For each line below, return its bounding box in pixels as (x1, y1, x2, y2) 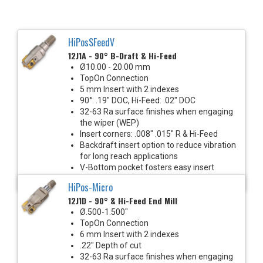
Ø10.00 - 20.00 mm (80, 62, 150, 72)
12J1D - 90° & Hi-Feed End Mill (68, 194, 177, 207)
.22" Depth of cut (80, 240, 141, 250)
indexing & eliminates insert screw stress (80, 173, 230, 183)
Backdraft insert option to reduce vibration (80, 140, 236, 150)
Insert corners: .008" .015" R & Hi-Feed (80, 129, 218, 139)
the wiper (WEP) (80, 117, 139, 127)
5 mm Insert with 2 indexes (80, 84, 179, 94)
